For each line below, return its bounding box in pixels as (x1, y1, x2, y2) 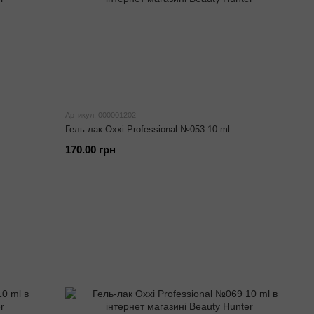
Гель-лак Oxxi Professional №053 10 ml (65, 124, 231, 135)
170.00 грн (65, 144, 116, 156)
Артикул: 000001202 (65, 111, 137, 119)
